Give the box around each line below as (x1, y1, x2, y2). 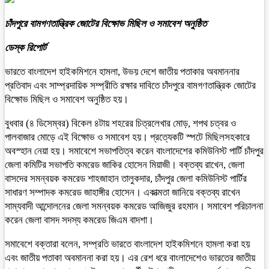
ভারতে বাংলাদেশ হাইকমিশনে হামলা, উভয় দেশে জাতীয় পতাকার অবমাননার (5, 66, 240, 77)
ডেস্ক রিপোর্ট (5, 42, 46, 53)
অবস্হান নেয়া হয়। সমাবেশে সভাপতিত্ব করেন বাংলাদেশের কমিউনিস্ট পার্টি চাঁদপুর (5, 145, 264, 157)
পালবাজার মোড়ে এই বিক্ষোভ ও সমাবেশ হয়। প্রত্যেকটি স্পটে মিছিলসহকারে (5, 131, 250, 143)
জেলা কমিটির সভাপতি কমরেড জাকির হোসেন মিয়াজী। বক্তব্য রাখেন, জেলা (5, 159, 244, 171)
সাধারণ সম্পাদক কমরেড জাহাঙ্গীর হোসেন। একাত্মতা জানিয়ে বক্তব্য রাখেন (5, 187, 240, 198)
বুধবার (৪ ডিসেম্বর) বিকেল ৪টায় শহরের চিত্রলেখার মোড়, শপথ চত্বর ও (5, 118, 236, 129)
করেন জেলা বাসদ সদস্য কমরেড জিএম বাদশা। (5, 214, 154, 226)
